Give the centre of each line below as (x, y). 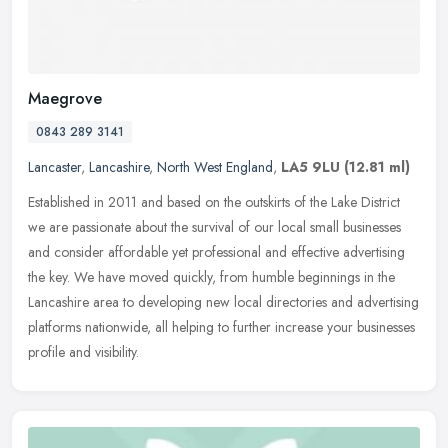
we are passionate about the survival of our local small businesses (214, 226)
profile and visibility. (83, 351)
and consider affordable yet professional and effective (183, 251)
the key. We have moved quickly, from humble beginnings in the (211, 276)
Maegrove (65, 98)
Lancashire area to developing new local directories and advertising (223, 301)
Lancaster (54, 166)
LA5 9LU (310, 166)
